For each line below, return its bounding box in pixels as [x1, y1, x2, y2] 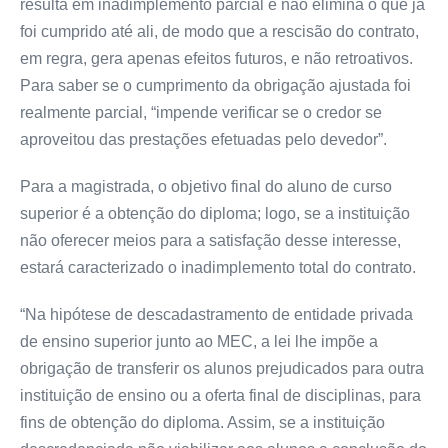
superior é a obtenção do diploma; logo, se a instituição [20, 204, 410, 222]
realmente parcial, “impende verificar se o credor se [20, 103, 382, 121]
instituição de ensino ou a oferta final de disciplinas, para [20, 386, 421, 404]
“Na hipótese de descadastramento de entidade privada [20, 305, 413, 323]
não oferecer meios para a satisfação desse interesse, [20, 231, 401, 249]
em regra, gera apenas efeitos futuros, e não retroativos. [20, 49, 413, 67]
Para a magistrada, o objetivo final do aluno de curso [20, 177, 392, 195]
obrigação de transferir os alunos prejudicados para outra [20, 359, 424, 377]
